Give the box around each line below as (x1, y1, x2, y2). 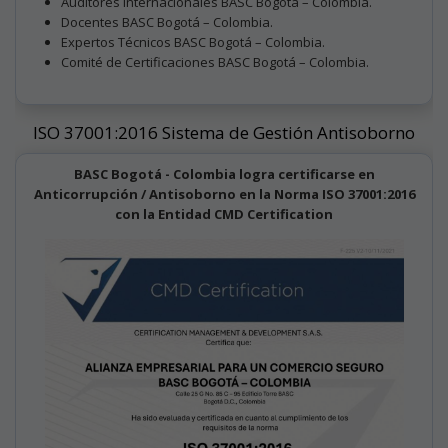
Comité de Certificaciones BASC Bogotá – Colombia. (61, 52, 369, 71)
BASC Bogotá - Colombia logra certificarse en (73, 165, 375, 184)
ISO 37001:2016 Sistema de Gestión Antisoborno (33, 121, 415, 145)
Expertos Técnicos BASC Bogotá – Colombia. (61, 32, 325, 51)
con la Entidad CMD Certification (115, 205, 333, 224)
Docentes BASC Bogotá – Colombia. (61, 12, 273, 31)
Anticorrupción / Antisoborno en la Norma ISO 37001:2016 (33, 185, 415, 204)
